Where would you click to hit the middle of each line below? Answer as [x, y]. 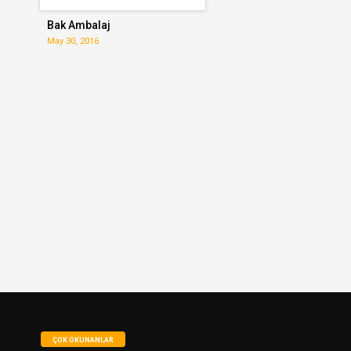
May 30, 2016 [73, 42]
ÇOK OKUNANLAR [83, 340]
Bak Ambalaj [79, 25]
